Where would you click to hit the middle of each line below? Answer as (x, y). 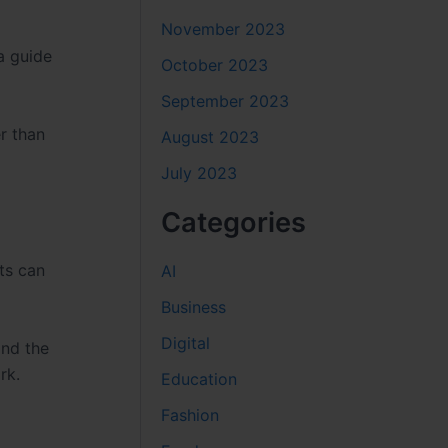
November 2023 (223, 28)
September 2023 (225, 100)
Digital (186, 342)
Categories (234, 222)
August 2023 (210, 136)
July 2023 (199, 172)
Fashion (190, 414)
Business (194, 306)
